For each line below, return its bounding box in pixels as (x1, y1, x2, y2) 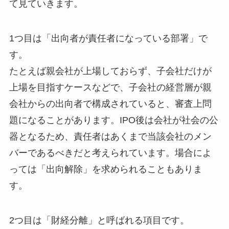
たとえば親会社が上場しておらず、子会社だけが (9, 66, 212, 77)
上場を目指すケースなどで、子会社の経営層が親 (9, 82, 212, 93)
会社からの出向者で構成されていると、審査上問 (9, 99, 212, 109)
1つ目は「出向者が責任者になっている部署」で (9, 33, 208, 44)
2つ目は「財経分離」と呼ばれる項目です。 (9, 215, 189, 226)
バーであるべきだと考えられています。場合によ (9, 148, 212, 158)
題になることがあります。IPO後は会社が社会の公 (9, 115, 218, 126)
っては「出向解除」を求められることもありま (9, 164, 202, 175)
